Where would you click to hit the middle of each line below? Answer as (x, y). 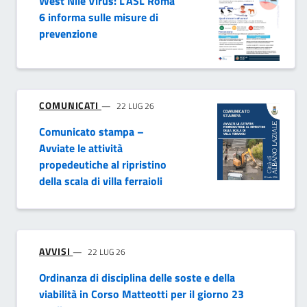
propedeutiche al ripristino (103, 165)
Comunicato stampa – (91, 132)
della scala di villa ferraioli (101, 181)
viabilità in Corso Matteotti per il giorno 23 (142, 294)
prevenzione (68, 34)
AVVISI (56, 251)
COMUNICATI (70, 106)
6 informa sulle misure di (99, 17)
